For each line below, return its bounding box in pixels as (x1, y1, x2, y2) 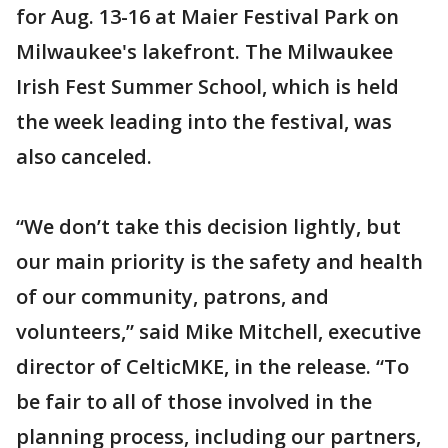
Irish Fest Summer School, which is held (16, 73, 399, 100)
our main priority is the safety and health (16, 248, 423, 275)
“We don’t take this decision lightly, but (16, 213, 401, 240)
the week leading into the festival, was (16, 108, 392, 135)
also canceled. (16, 143, 152, 170)
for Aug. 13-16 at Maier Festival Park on (16, 3, 399, 30)
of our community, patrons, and (16, 283, 329, 310)
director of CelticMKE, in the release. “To (16, 353, 409, 380)
